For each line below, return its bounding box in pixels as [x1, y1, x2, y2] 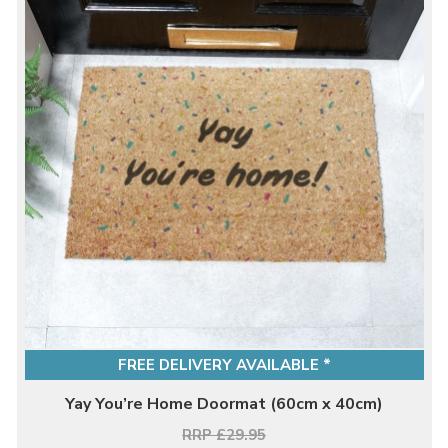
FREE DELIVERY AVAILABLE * [117, 355, 331, 375]
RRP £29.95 [182, 425, 266, 445]
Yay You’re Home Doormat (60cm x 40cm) [65, 393, 383, 415]
